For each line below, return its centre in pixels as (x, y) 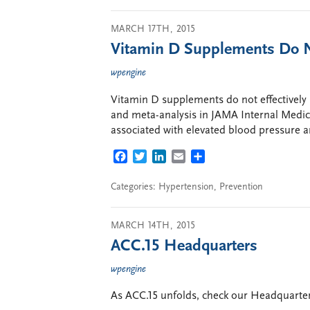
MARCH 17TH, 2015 (153, 29)
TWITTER (169, 158)
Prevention (241, 187)
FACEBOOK (155, 158)
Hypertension (186, 187)
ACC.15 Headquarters (184, 246)
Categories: (135, 187)
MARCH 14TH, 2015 (153, 226)
